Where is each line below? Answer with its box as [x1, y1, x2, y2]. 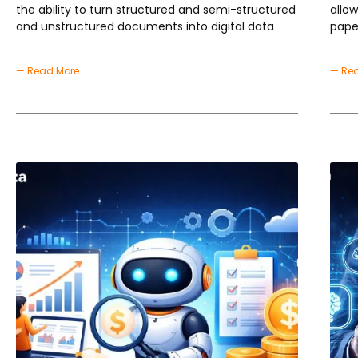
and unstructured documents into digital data [16, 18, 274, 35]
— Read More [16, 64, 79, 78]
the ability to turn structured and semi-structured [16, 2, 296, 18]
